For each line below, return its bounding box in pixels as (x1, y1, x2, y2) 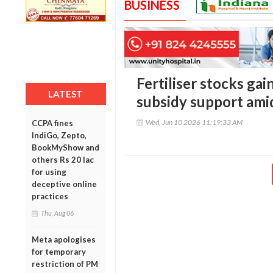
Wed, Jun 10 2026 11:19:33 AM (145, 118, 243, 127)
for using (32, 166, 66, 177)
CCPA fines (32, 118, 73, 128)
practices (32, 191, 68, 201)
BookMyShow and (32, 142, 99, 152)
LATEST (48, 88, 83, 99)
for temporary (32, 246, 86, 257)
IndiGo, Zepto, (32, 130, 87, 140)
